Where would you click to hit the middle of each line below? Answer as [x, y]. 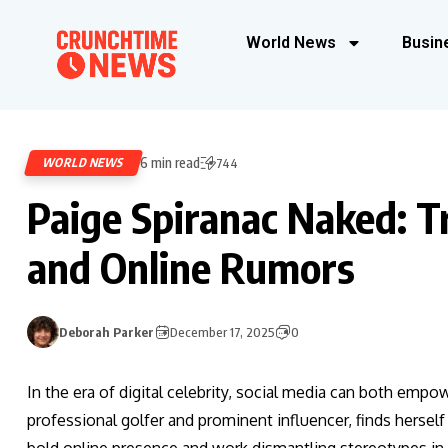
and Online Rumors [191, 267]
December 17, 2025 [222, 332]
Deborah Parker [106, 332]
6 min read [170, 163]
